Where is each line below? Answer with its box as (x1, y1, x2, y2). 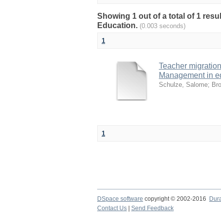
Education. (97, 21, 140, 30)
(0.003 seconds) (140, 22, 185, 30)
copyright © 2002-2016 (143, 195, 209, 202)
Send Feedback (131, 205, 174, 212)
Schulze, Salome (159, 81, 208, 88)
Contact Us (97, 205, 127, 212)
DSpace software (97, 195, 143, 202)
